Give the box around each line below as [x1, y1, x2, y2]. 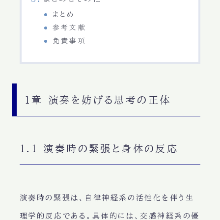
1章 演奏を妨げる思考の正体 [24, 95, 171, 105]
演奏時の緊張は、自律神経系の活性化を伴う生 [19, 194, 194, 202]
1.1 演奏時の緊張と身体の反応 [19, 143, 179, 154]
